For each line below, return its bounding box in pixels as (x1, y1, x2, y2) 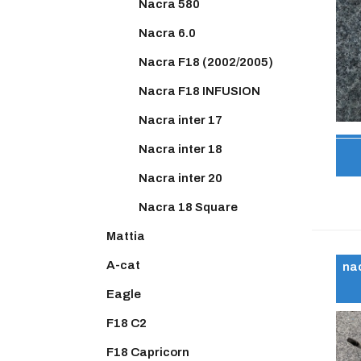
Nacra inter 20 (139, 171, 222, 185)
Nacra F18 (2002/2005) (139, 55, 273, 68)
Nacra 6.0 (139, 26, 196, 39)
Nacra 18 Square (139, 200, 238, 214)
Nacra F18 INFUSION (139, 84, 260, 98)
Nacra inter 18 (139, 142, 222, 156)
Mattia (106, 229, 145, 243)
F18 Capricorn (106, 345, 189, 359)
